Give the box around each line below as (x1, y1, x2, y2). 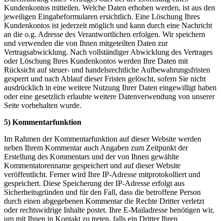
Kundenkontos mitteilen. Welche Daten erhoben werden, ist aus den (4, 3, 215, 12)
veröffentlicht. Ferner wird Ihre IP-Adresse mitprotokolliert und (4, 170, 200, 179)
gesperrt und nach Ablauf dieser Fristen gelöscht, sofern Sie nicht (4, 74, 206, 83)
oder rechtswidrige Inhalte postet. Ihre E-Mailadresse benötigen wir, (4, 205, 214, 214)
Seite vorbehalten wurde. (4, 101, 81, 110)
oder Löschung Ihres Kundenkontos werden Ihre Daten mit (4, 56, 188, 65)
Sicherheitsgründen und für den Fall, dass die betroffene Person (4, 187, 201, 196)
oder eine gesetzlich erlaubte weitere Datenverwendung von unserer (4, 92, 215, 101)
